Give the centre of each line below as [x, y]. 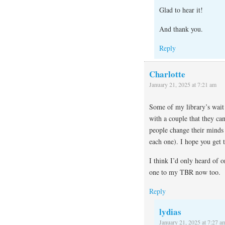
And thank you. [181, 29]
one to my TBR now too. [185, 172]
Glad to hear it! [181, 10]
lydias [170, 212]
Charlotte [167, 74]
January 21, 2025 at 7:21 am [183, 84]
